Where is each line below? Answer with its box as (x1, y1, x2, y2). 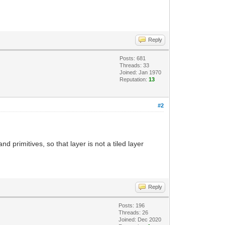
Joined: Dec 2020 (119, 216, 162, 222)
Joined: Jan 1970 (120, 69, 162, 75)
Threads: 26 (119, 209, 149, 215)
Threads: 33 (120, 62, 150, 68)
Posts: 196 (119, 202, 145, 208)
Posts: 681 (120, 55, 146, 61)
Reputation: (120, 76, 149, 82)
